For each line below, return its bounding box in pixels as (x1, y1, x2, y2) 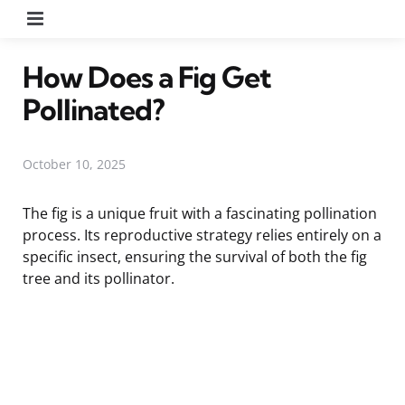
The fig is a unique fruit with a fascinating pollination (23, 202, 377, 223)
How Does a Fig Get (23, 58, 271, 95)
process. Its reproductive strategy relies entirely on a (23, 224, 381, 245)
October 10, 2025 (23, 155, 126, 173)
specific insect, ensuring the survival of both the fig (23, 246, 367, 267)
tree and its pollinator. (23, 268, 174, 288)
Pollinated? (23, 90, 165, 127)
